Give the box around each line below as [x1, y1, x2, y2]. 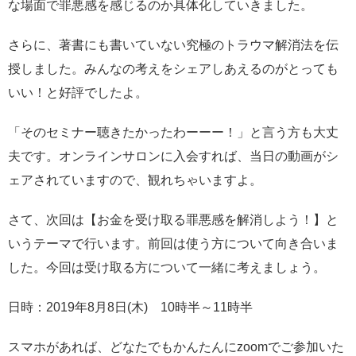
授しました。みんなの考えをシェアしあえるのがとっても [8, 61, 339, 75]
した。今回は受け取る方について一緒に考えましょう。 [8, 260, 326, 274]
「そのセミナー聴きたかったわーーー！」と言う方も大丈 [8, 125, 339, 139]
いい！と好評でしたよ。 [8, 85, 148, 99]
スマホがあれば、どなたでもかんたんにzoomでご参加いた [8, 339, 344, 354]
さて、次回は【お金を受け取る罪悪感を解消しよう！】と [8, 212, 339, 226]
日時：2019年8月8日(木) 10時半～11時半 [8, 300, 253, 314]
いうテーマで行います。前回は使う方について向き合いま [8, 236, 339, 250]
